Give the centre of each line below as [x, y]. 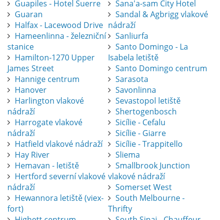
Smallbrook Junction [152, 166]
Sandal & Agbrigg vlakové [162, 14]
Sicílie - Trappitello [149, 144]
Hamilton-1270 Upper [55, 58]
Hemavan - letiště [47, 166]
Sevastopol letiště [148, 101]
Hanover [31, 90]
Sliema [127, 155]
